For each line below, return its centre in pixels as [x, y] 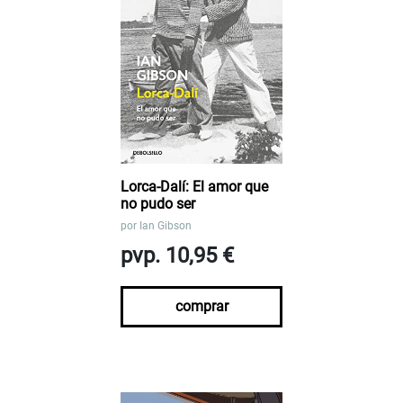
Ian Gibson [166, 226]
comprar [201, 307]
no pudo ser [158, 204]
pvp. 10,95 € [177, 256]
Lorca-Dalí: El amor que [194, 187]
